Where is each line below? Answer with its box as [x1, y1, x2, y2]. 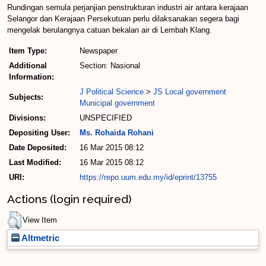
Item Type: [9, 46, 47, 56]
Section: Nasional [80, 61, 140, 71]
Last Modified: [9, 158, 61, 167]
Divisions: [9, 113, 46, 123]
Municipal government [80, 99, 155, 108]
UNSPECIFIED [80, 113, 132, 123]
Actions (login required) [7, 192, 132, 205]
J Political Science [80, 87, 144, 97]
